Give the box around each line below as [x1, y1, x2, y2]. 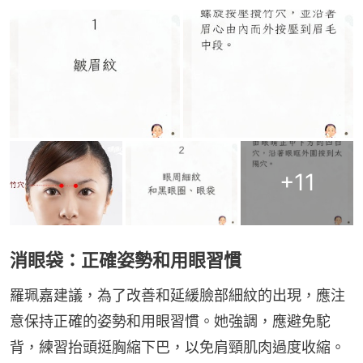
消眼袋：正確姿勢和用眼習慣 [10, 249, 241, 271]
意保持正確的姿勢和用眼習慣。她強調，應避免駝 [10, 312, 331, 330]
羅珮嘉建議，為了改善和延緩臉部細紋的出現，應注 [10, 286, 345, 304]
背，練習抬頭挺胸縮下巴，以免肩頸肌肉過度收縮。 [10, 338, 345, 356]
